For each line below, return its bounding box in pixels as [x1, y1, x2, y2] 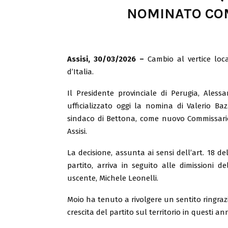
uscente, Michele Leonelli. [67, 173, 158, 183]
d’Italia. [67, 67, 94, 76]
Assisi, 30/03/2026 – [67, 54, 148, 64]
